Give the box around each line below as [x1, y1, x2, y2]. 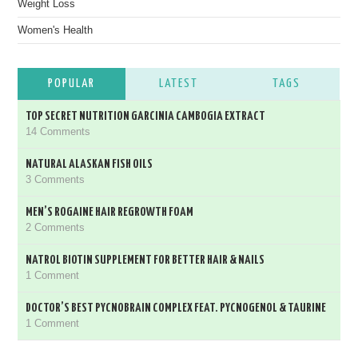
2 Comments [26, 222, 86, 233]
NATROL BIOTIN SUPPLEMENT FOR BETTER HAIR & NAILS [26, 254, 265, 266]
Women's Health [18, 25, 93, 36]
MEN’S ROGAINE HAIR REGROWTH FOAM [26, 206, 194, 218]
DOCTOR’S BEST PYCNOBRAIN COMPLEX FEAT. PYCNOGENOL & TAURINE [26, 302, 327, 314]
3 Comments [26, 174, 86, 185]
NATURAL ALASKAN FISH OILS [26, 158, 153, 170]
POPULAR [48, 78, 96, 89]
